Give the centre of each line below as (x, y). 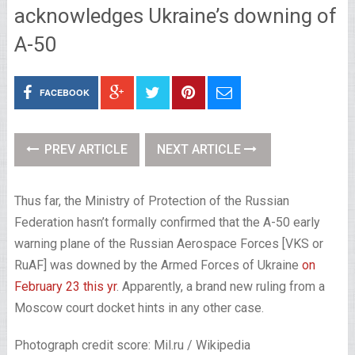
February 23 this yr (65, 286)
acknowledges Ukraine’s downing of (175, 16)
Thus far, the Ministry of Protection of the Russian (151, 201)
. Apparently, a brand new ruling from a (220, 286)
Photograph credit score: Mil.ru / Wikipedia (132, 345)
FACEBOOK (64, 92)
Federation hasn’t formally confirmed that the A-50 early (167, 222)
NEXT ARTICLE (200, 149)
